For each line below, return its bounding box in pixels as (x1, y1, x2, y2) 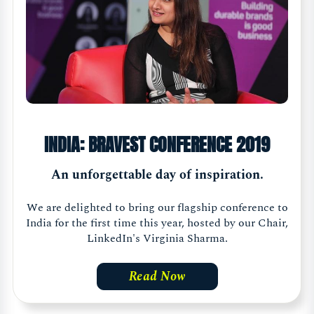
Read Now (128, 266, 186, 286)
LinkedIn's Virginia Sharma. (86, 229, 228, 247)
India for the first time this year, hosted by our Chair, (26, 214, 288, 231)
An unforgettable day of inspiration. (50, 165, 264, 184)
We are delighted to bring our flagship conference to (26, 198, 288, 216)
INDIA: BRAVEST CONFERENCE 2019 (44, 130, 270, 159)
